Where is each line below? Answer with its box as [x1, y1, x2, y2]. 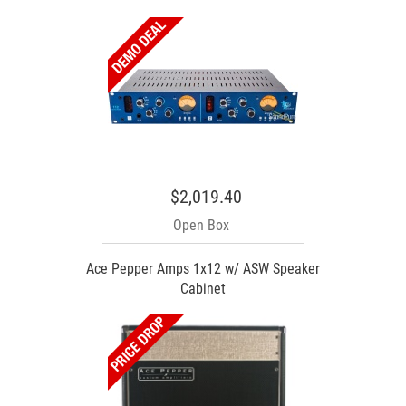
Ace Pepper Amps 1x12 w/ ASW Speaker [86, 259, 320, 277]
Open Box [173, 216, 229, 234]
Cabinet [180, 279, 226, 297]
